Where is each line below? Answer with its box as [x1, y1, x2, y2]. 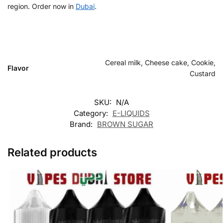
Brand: [70, 119, 95, 129]
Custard [190, 69, 216, 78]
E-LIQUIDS [112, 109, 150, 118]
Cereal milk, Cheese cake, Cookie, [105, 58, 216, 67]
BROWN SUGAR [97, 119, 153, 129]
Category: [73, 109, 110, 118]
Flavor [7, 64, 29, 73]
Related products [7, 146, 97, 159]
